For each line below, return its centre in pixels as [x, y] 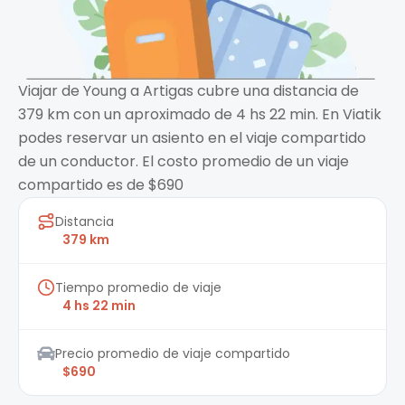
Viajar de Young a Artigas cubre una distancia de [188, 91]
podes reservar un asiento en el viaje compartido [192, 138]
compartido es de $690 [101, 185]
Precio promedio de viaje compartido [173, 354]
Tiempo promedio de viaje [138, 288]
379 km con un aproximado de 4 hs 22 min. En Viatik [200, 115]
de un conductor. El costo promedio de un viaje [184, 162]
